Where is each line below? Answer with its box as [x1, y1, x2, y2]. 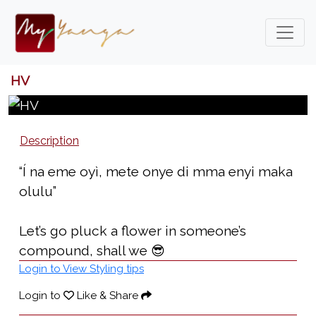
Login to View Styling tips [19, 262, 144, 275]
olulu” [19, 183, 56, 199]
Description [20, 133, 79, 147]
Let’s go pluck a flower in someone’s [19, 222, 246, 238]
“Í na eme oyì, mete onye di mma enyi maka [19, 163, 293, 179]
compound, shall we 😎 [19, 242, 165, 258]
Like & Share [74, 288, 141, 302]
